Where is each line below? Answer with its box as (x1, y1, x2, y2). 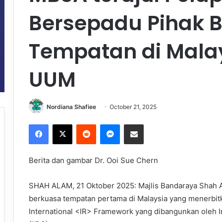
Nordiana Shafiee (47, 103, 96, 111)
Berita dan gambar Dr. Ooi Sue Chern (29, 156, 158, 166)
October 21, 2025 (110, 103, 157, 111)
